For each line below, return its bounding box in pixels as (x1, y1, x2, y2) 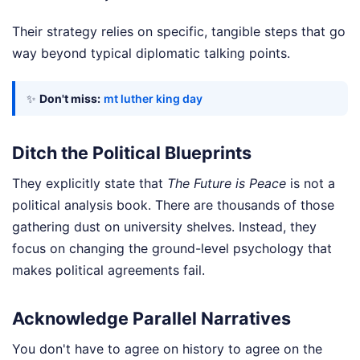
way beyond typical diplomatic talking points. (12, 44, 290, 61)
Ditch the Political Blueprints (12, 141, 252, 163)
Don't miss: (39, 91, 100, 105)
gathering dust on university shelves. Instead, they (12, 218, 317, 235)
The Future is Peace (167, 174, 286, 191)
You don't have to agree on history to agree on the (12, 340, 322, 357)
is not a (286, 174, 335, 191)
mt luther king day (104, 91, 202, 105)
